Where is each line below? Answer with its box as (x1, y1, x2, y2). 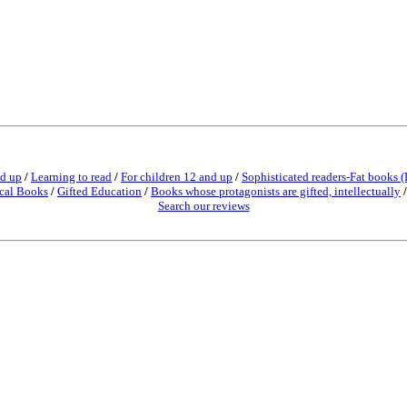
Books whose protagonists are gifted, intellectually (151, 184, 401, 198)
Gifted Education (57, 184, 142, 198)
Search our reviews (157, 199, 250, 213)
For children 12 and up (121, 170, 233, 184)
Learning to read (31, 170, 112, 184)
